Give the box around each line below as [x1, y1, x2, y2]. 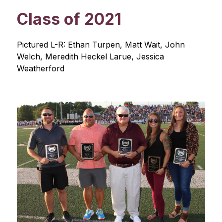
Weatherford [16, 63, 64, 73]
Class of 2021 [16, 9, 121, 29]
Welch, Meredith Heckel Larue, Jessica [16, 51, 164, 61]
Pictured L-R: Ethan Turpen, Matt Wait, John [16, 39, 185, 50]
